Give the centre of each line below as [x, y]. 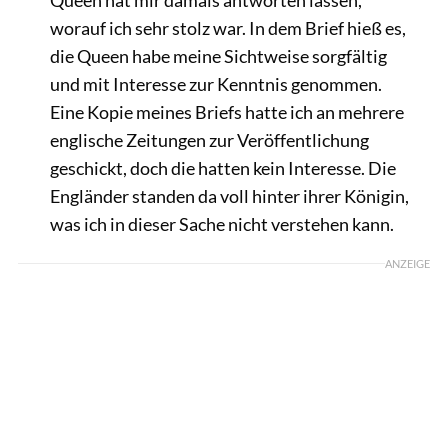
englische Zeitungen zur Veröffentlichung [209, 139]
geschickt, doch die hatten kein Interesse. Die [222, 167]
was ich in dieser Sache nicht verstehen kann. [221, 223]
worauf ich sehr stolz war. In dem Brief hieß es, [227, 27]
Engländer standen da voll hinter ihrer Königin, [229, 195]
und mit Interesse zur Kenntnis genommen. [215, 83]
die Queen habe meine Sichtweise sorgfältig [218, 55]
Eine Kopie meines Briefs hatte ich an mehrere [226, 111]
